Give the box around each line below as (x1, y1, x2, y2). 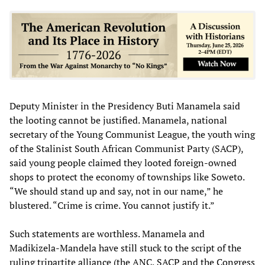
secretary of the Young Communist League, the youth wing (9, 127, 255, 141)
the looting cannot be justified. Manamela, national (9, 113, 227, 127)
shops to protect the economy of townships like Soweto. (9, 170, 244, 183)
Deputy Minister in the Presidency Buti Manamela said (9, 99, 240, 112)
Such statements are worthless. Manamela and (9, 227, 205, 240)
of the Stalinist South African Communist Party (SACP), (9, 141, 243, 155)
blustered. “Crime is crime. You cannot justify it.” (9, 198, 215, 212)
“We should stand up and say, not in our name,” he (9, 184, 223, 198)
